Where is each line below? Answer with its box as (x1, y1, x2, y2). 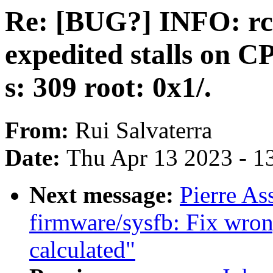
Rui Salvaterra (75, 117, 212, 144)
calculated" (29, 236, 135, 263)
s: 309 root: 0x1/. (5, 71, 211, 103)
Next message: (29, 182, 180, 208)
